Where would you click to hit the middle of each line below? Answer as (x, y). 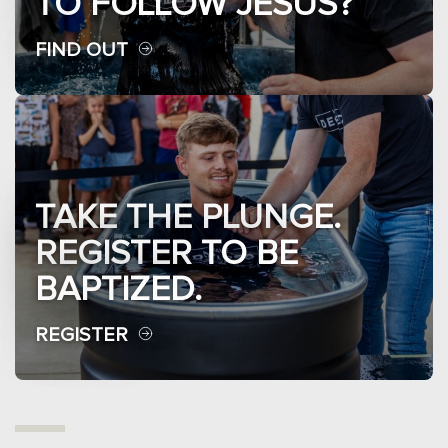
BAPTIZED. (118, 289)
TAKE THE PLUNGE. (188, 217)
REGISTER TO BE (166, 253)
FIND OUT (81, 50)
